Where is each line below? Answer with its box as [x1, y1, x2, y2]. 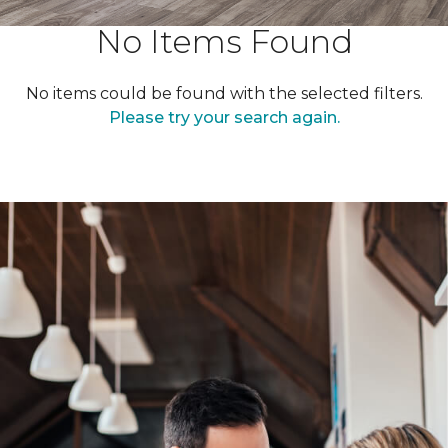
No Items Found [95, 22, 353, 61]
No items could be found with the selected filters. [25, 84, 423, 103]
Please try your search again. [108, 108, 340, 127]
